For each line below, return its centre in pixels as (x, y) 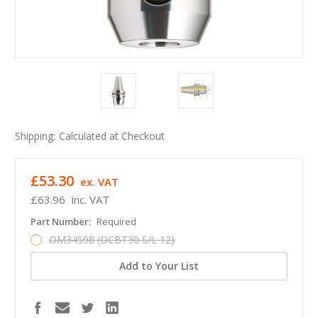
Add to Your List (159, 266)
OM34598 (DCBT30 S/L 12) (111, 240)
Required (116, 222)
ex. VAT (99, 182)
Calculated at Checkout (111, 136)
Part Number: (62, 222)
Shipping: (35, 136)
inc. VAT (90, 200)
